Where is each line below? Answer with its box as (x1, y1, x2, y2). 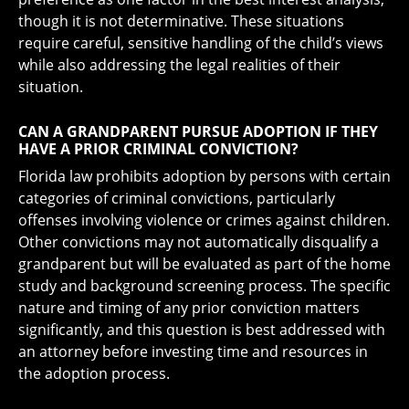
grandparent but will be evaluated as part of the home (18, 253, 391, 274)
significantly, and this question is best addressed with (18, 319, 385, 340)
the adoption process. (18, 362, 170, 383)
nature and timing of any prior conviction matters (18, 297, 360, 318)
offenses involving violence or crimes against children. (18, 209, 390, 230)
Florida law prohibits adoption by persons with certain (18, 165, 391, 186)
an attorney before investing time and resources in (18, 341, 368, 362)
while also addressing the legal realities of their (18, 54, 341, 75)
